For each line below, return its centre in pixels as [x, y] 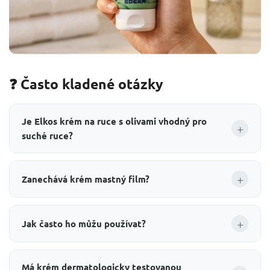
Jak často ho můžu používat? [84, 224]
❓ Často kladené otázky [86, 84]
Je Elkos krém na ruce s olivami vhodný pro [114, 121]
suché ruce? [47, 136]
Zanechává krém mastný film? [86, 179]
